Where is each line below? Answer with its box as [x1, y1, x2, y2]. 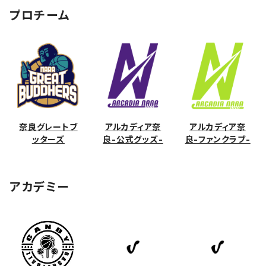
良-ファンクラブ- [185, 134, 251, 145]
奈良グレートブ [19, 122, 78, 132]
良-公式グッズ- [103, 134, 163, 145]
